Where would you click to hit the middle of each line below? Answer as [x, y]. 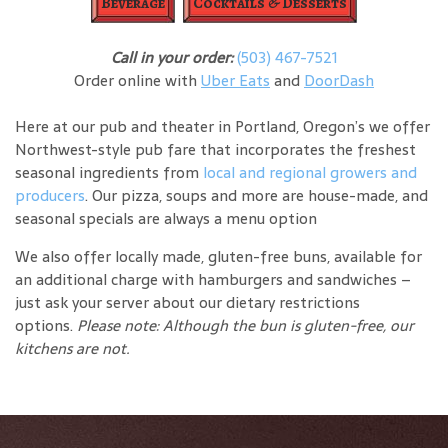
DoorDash [339, 80]
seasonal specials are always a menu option [168, 218]
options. [46, 325]
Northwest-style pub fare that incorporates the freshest [215, 149]
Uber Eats [235, 80]
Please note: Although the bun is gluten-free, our [245, 325]
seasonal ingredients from [109, 172]
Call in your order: [173, 57]
